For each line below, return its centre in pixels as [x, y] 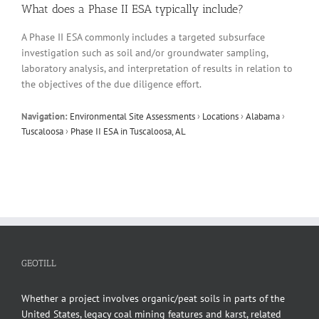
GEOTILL [39, 263]
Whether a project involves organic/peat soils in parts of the [153, 298]
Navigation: [45, 116]
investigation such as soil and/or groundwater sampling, [145, 52]
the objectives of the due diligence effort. [111, 84]
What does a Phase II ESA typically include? [132, 9]
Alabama [263, 116]
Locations [220, 116]
